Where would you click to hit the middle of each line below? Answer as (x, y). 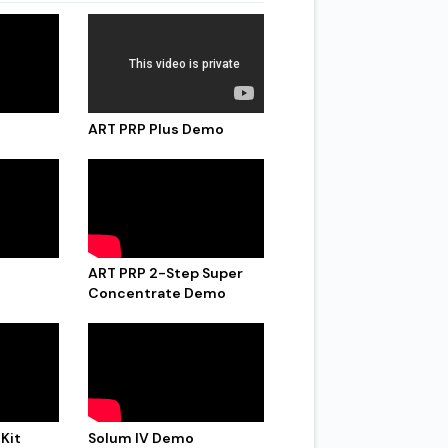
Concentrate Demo (157, 293)
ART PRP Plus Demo (156, 128)
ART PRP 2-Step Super (166, 273)
